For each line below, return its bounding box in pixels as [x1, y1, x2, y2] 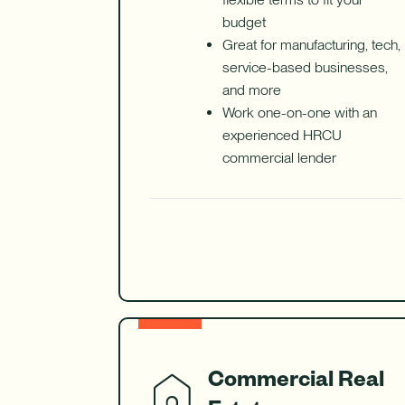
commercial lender [221, 149, 336, 167]
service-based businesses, [221, 59, 388, 77]
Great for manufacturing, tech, [221, 36, 400, 54]
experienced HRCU [221, 127, 342, 145]
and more [221, 81, 281, 99]
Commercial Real [207, 363, 384, 392]
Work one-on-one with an [221, 104, 377, 122]
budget [221, 14, 266, 32]
